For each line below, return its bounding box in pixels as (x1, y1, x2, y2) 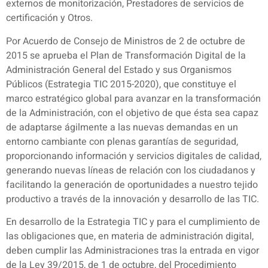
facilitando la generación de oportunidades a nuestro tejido (6, 177, 258, 192)
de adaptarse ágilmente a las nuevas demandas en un (6, 120, 238, 135)
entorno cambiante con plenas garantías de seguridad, (6, 134, 238, 149)
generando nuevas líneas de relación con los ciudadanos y (6, 163, 255, 178)
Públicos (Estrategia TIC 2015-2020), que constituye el (6, 77, 236, 92)
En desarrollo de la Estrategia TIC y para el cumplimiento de (6, 215, 260, 230)
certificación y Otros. (6, 11, 93, 26)
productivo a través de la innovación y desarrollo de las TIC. (6, 191, 259, 206)
